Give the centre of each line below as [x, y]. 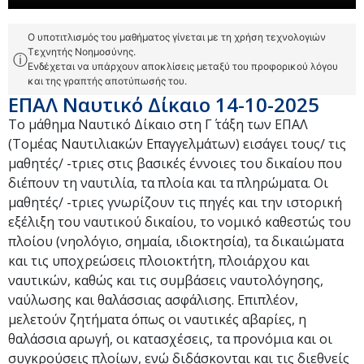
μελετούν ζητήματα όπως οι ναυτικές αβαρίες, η [157, 319]
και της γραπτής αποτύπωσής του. [107, 81]
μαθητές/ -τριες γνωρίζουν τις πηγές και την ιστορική [175, 202]
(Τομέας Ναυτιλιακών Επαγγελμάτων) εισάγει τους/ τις [177, 144]
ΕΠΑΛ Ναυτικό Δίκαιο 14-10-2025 [164, 104]
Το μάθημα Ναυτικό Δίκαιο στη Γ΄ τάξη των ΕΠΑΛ [158, 124]
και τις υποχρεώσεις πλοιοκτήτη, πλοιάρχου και [159, 261]
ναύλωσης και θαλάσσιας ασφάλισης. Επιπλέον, [153, 300]
